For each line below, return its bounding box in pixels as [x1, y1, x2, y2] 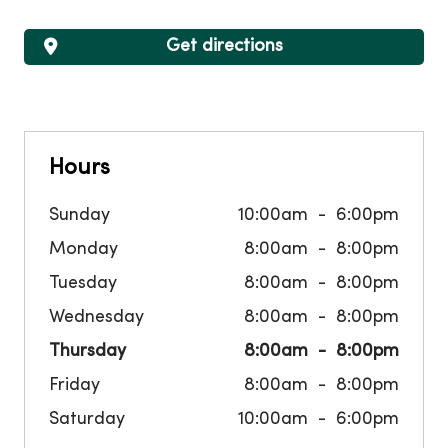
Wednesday [49, 309, 144, 327]
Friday [49, 377, 100, 395]
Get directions [165, 38, 283, 56]
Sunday [49, 207, 110, 225]
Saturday [49, 411, 125, 429]
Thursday [49, 343, 126, 361]
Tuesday [49, 275, 117, 293]
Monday [49, 241, 118, 259]
